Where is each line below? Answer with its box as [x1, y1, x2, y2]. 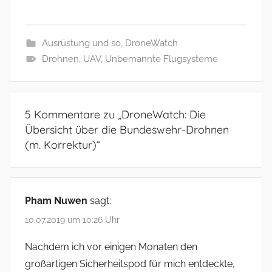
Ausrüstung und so [41, 38, 121, 49]
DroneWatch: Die [121, 107, 206, 122]
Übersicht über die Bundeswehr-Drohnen [25, 123, 229, 137]
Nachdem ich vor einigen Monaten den [25, 240, 197, 253]
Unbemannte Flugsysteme [104, 53, 218, 65]
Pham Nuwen [25, 195, 87, 207]
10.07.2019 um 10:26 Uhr [25, 214, 120, 225]
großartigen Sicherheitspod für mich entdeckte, [25, 257, 235, 270]
